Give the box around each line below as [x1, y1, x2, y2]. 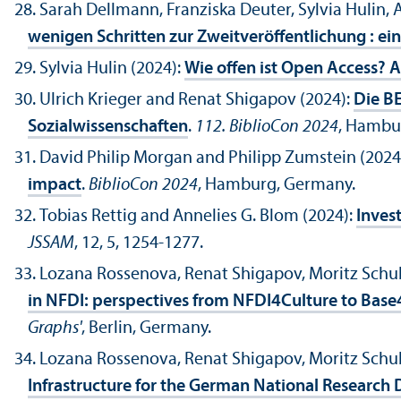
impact [28, 176, 81, 195]
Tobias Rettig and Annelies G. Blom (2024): [39, 208, 356, 226]
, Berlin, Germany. [81, 320, 211, 338]
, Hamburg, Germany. [198, 176, 355, 195]
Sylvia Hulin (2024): [39, 60, 184, 79]
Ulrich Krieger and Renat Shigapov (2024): [39, 91, 354, 110]
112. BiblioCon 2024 [195, 118, 338, 137]
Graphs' [28, 320, 81, 338]
